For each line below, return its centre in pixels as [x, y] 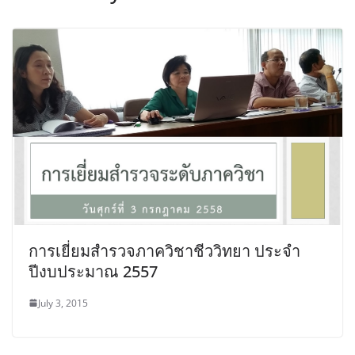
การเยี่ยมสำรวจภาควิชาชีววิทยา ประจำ [164, 250]
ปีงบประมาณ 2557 [93, 271]
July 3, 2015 [63, 303]
